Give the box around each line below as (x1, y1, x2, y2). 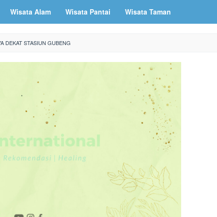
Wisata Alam (10, 7, 51, 16)
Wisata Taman (125, 7, 171, 16)
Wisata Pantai (65, 7, 110, 16)
